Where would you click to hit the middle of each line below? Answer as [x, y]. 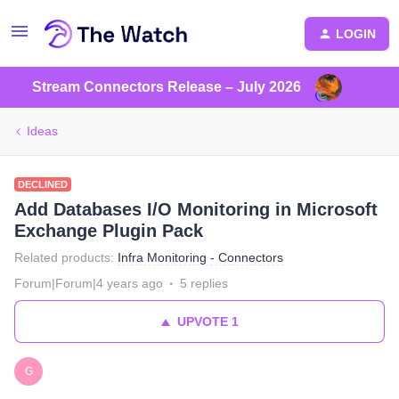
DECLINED [43, 184]
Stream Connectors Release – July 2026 [167, 87]
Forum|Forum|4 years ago [89, 283]
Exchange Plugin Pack [109, 231]
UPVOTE [202, 322]
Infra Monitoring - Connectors [200, 257]
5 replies [204, 283]
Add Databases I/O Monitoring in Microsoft [196, 209]
